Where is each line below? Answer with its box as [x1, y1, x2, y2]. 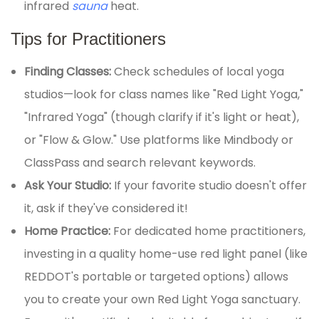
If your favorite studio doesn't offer [114, 177, 308, 194]
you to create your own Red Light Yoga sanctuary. [24, 291, 301, 308]
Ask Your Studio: [24, 177, 115, 194]
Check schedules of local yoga [114, 63, 285, 80]
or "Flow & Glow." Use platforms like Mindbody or [24, 132, 294, 149]
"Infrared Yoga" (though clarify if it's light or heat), [24, 109, 300, 126]
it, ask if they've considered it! [24, 200, 189, 217]
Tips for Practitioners [11, 29, 166, 49]
